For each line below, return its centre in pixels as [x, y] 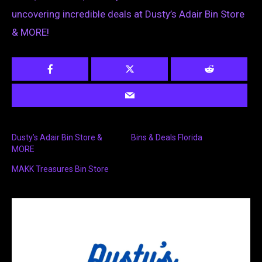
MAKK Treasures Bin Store [60, 169]
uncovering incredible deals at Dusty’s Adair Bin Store [128, 14]
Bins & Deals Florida [167, 138]
